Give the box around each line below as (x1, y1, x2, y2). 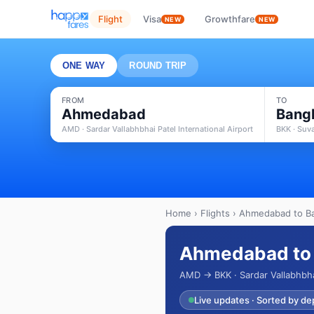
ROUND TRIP (129, 60, 187, 71)
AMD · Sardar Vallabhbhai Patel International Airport (62, 124, 253, 134)
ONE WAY (62, 60, 106, 71)
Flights (200, 207, 230, 219)
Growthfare (205, 13, 256, 25)
